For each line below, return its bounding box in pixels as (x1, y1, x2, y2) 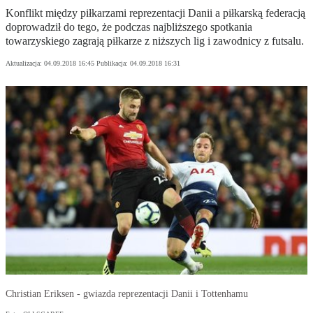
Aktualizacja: (6, 59, 44, 68)
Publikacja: (96, 59, 130, 68)
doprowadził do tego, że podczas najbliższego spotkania (6, 21, 252, 34)
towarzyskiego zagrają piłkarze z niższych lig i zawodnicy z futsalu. (6, 35, 304, 48)
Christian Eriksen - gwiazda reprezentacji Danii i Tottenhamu (6, 289, 248, 300)
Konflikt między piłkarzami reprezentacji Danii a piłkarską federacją (6, 7, 305, 20)
